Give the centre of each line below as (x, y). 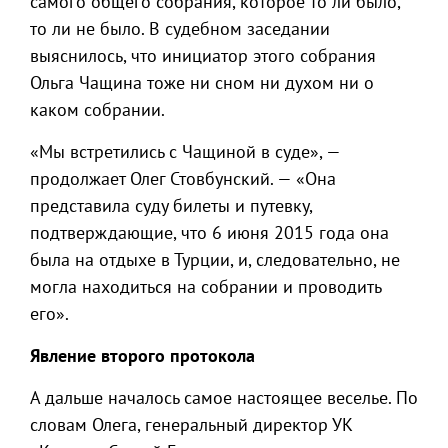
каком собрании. (97, 110)
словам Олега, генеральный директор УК (191, 425)
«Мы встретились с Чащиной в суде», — (185, 152)
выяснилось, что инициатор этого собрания (203, 56)
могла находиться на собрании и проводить (205, 287)
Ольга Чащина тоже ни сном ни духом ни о (202, 83)
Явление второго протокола (142, 356)
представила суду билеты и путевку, (171, 206)
